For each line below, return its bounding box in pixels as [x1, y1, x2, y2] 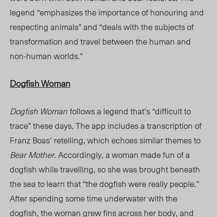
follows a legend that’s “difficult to [70, 105, 191, 118]
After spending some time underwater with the [10, 192, 177, 205]
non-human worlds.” [10, 49, 85, 62]
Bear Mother [10, 148, 54, 161]
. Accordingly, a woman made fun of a [54, 148, 190, 161]
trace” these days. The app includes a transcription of [10, 119, 201, 132]
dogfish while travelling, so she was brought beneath [10, 163, 200, 176]
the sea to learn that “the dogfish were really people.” [10, 177, 199, 190]
